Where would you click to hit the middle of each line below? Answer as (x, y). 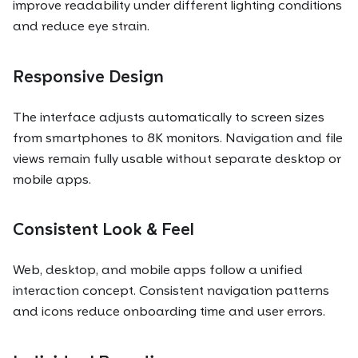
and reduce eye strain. (81, 26)
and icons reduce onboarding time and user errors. (169, 312)
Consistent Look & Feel (103, 230)
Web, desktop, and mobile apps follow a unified (158, 270)
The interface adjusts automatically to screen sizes (169, 117)
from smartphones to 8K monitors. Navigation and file (178, 137)
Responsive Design (88, 76)
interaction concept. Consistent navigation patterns (171, 291)
